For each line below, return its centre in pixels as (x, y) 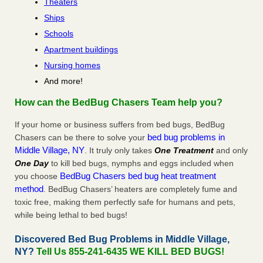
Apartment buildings (81, 50)
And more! (63, 81)
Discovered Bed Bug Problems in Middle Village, (122, 240)
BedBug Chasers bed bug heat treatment (138, 176)
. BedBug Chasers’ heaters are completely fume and (140, 189)
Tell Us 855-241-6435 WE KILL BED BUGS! (130, 252)
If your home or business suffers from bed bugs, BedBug (120, 125)
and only (231, 151)
